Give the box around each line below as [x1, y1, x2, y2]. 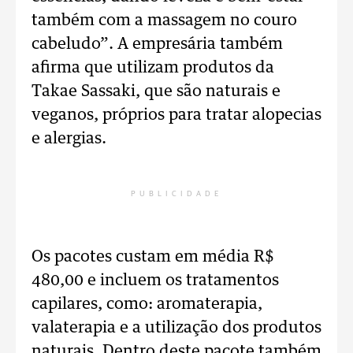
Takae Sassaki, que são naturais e [32, 84, 281, 99]
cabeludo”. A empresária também [32, 36, 283, 52]
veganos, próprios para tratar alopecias [32, 107, 321, 123]
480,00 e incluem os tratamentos [32, 273, 279, 288]
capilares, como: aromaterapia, [32, 296, 262, 312]
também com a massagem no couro [32, 13, 297, 28]
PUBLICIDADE [131, 190, 222, 198]
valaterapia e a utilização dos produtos [32, 320, 321, 336]
